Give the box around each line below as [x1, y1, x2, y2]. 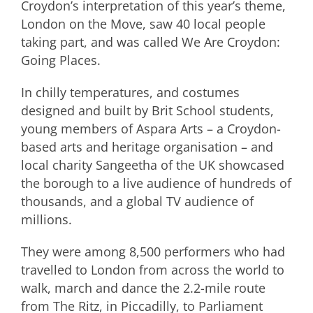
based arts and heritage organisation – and [21, 138, 273, 155]
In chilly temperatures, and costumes [21, 84, 240, 101]
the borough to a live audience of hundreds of [21, 175, 291, 191]
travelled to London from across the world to [21, 261, 284, 278]
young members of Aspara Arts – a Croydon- [21, 120, 281, 137]
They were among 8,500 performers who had [21, 243, 285, 260]
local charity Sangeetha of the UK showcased [21, 156, 284, 173]
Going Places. [21, 52, 101, 68]
